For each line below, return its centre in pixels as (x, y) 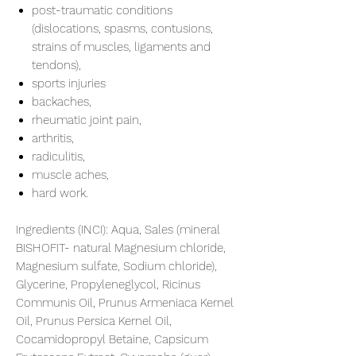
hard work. (60, 193)
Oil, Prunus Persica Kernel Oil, (94, 321)
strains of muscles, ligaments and (121, 46)
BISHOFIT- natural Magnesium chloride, (121, 248)
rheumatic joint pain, (87, 120)
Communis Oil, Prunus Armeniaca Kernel (125, 302)
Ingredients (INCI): (62, 229)
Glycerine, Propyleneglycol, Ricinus (108, 284)
